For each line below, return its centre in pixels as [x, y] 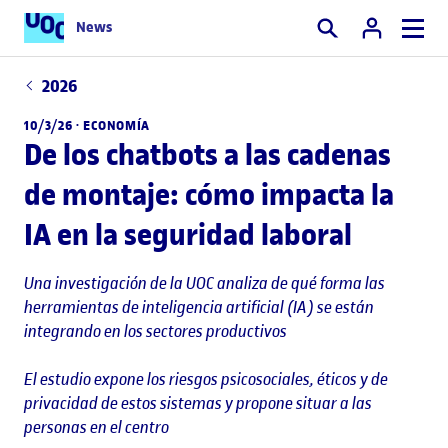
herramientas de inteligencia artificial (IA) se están [199, 306]
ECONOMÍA [116, 125]
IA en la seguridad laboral [188, 234]
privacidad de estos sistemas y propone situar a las [198, 402]
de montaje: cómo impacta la [209, 194]
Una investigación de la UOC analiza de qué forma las [204, 282]
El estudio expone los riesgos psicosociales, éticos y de [206, 378]
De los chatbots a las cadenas [207, 154]
